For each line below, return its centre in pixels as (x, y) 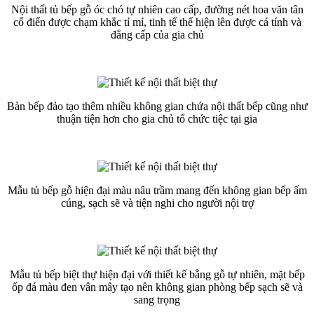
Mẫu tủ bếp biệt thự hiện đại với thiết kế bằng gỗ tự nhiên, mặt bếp (157, 274)
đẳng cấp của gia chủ (157, 34)
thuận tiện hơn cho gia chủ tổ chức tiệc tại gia (157, 118)
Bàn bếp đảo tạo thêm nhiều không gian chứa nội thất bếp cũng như (157, 106)
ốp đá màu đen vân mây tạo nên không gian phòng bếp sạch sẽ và (157, 287)
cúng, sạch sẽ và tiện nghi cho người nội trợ (157, 203)
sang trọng (157, 299)
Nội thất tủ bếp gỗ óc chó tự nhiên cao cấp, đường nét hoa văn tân (157, 9)
